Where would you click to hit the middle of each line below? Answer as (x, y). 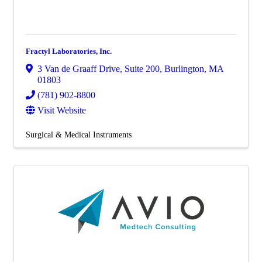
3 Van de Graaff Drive (79, 68)
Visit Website (62, 110)
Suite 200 (142, 68)
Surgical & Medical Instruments (79, 134)
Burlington (184, 68)
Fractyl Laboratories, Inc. (69, 51)
